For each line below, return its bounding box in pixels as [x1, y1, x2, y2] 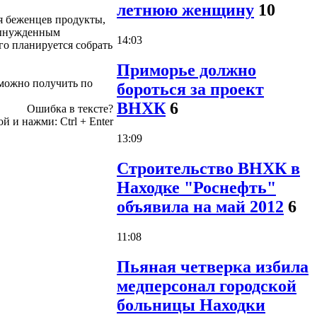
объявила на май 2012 [117, 197, 284, 217]
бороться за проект [117, 80, 264, 99]
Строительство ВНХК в [117, 159, 300, 178]
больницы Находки [117, 295, 265, 314]
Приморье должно [117, 61, 256, 80]
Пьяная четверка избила [117, 257, 309, 276]
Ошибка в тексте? [27, 102, 113, 115]
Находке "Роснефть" [117, 178, 276, 197]
